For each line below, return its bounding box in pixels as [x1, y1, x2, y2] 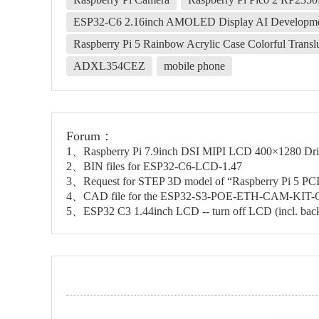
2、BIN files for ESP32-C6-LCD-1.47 [66, 160, 242, 172]
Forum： [66, 129, 113, 143]
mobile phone [164, 60, 225, 72]
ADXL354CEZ [73, 60, 145, 72]
